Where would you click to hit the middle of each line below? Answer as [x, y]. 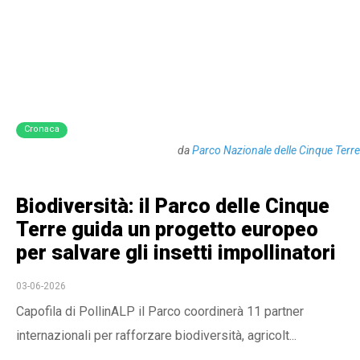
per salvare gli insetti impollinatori [176, 253]
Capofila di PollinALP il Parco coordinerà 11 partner [160, 311]
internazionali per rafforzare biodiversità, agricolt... [156, 335]
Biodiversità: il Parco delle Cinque [173, 206]
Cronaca [42, 129]
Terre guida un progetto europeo [167, 229]
